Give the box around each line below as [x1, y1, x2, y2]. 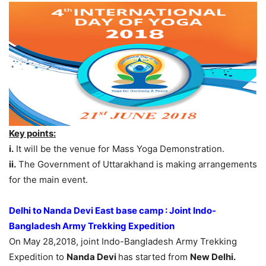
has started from [118, 251, 190, 263]
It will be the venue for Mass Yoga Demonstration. [14, 143, 224, 155]
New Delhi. [190, 251, 236, 263]
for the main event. [9, 174, 88, 186]
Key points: [9, 128, 56, 140]
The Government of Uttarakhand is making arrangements [16, 159, 257, 170]
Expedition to [9, 251, 66, 263]
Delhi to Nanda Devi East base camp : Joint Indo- [9, 205, 216, 217]
